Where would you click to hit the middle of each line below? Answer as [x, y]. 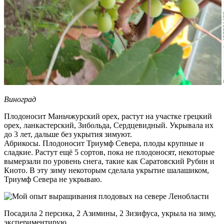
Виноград [20, 99]
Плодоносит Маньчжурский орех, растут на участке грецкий [108, 116]
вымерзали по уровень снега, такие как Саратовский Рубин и [109, 161]
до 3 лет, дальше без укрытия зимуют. [68, 134]
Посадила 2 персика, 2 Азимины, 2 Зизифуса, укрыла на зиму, [110, 213]
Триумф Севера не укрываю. [54, 179]
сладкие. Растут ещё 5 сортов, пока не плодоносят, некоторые [109, 152]
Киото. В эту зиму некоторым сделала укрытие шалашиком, [106, 170]
